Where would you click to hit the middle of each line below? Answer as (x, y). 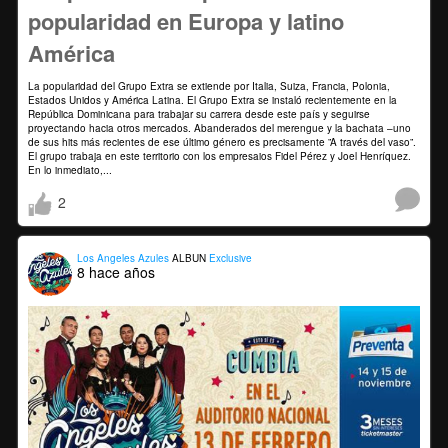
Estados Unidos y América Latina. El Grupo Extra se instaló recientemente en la (212, 99)
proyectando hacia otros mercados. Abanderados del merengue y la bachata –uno (219, 127)
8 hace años (116, 271)
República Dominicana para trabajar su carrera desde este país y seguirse (199, 113)
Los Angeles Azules (123, 257)
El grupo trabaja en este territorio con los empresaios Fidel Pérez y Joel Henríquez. (219, 155)
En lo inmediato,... (70, 169)
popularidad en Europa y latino (186, 20)
